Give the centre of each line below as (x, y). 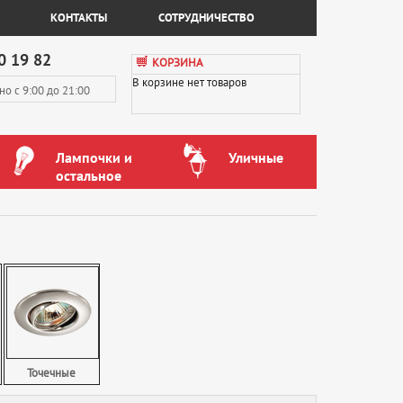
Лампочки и (94, 158)
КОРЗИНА (177, 63)
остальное (88, 176)
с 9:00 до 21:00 (51, 91)
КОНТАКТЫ (79, 18)
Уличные (255, 158)
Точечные (52, 374)
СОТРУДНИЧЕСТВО (207, 18)
